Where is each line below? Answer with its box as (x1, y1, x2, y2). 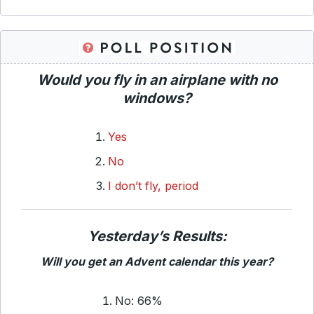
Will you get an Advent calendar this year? (41, 254, 273, 268)
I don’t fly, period (108, 179, 198, 193)
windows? (123, 90, 191, 107)
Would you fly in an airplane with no (36, 71, 278, 88)
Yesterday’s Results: (87, 228, 227, 245)
